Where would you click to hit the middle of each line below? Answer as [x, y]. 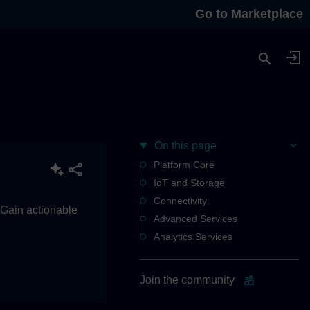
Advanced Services [195, 219]
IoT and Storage [189, 183]
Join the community [187, 280]
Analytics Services [193, 237]
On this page [184, 146]
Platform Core [184, 165]
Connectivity [180, 201]
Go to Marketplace [249, 14]
